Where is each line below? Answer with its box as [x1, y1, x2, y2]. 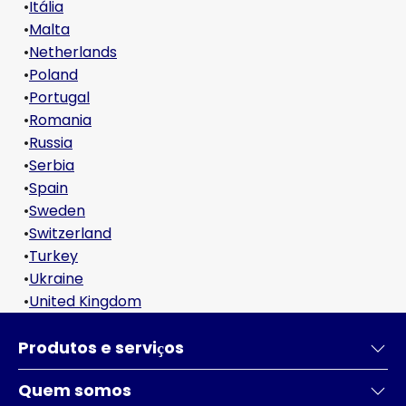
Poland [29, 64, 78, 85]
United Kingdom [29, 291, 141, 312]
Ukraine [29, 268, 83, 289]
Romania [29, 110, 92, 130]
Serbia [29, 155, 74, 176]
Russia [29, 132, 72, 153]
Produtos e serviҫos [18, 336, 184, 359]
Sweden [29, 200, 85, 221]
